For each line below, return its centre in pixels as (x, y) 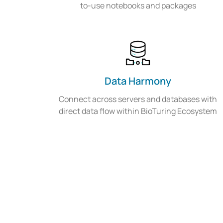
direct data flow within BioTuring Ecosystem (138, 111)
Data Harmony (138, 81)
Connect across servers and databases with (138, 99)
